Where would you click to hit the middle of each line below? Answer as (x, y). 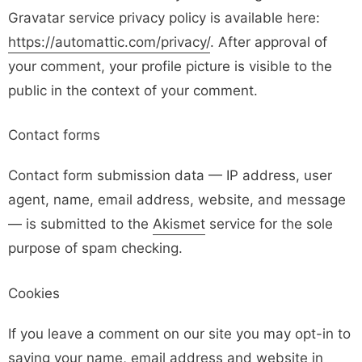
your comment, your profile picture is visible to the (170, 66)
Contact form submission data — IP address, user (170, 175)
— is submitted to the (80, 224)
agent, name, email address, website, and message (177, 200)
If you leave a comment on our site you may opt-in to (179, 333)
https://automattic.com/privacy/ (109, 42)
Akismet (179, 224)
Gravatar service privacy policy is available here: (164, 17)
